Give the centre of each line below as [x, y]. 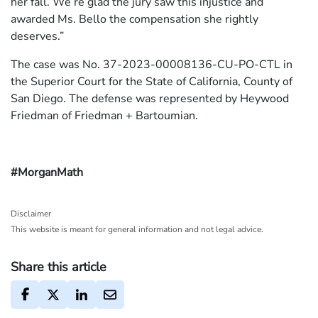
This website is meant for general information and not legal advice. [137, 229]
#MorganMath [47, 172]
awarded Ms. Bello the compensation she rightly [135, 19]
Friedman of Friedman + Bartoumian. [104, 115]
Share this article [59, 267]
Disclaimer [31, 213]
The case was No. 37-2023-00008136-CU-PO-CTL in [152, 64]
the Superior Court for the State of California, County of [152, 81]
